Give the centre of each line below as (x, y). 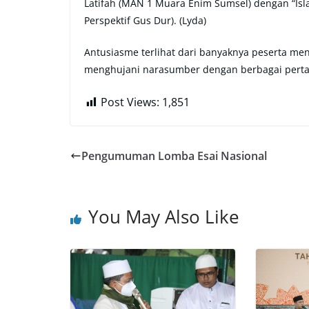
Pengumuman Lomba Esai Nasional (174, 156)
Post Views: (130, 102)
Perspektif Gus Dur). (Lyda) (145, 21)
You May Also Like (164, 217)
